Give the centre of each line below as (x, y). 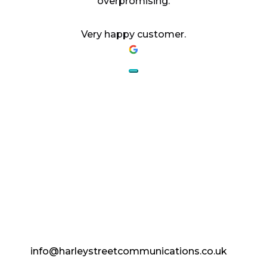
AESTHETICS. (108, 184)
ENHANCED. (98, 208)
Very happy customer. (133, 35)
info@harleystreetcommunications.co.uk (129, 252)
